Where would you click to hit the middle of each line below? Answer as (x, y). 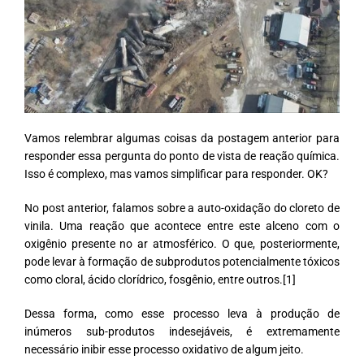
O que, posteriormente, (281, 244)
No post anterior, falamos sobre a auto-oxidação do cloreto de (182, 208)
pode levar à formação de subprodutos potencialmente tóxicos (182, 262)
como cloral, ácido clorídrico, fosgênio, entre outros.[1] (160, 280)
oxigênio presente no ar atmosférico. (123, 244)
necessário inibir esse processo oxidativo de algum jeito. (165, 350)
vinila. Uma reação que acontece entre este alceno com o (182, 226)
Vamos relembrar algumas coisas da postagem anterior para (182, 139)
